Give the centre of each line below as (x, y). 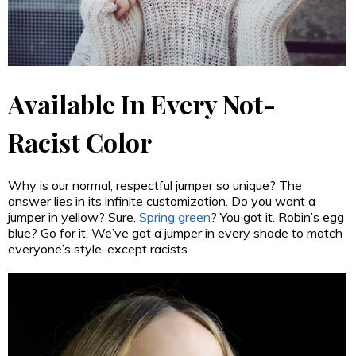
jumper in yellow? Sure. (74, 217)
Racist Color (80, 142)
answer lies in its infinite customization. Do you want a (162, 201)
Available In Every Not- (142, 104)
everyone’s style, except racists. (99, 249)
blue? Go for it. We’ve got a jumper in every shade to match (175, 233)
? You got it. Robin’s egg (277, 217)
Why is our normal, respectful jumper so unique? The (155, 186)
